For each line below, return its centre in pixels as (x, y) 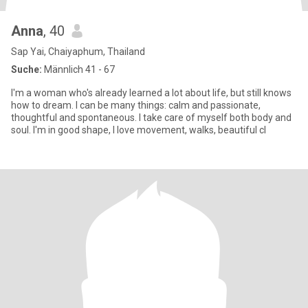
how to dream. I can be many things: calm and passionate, (136, 105)
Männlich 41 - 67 (78, 69)
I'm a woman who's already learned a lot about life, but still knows (151, 93)
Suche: (26, 69)
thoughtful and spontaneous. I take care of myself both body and (151, 118)
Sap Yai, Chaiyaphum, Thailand (78, 52)
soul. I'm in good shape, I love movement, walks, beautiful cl (139, 130)
